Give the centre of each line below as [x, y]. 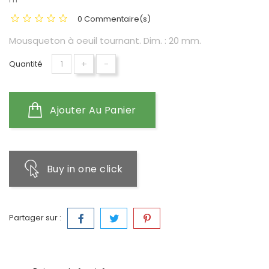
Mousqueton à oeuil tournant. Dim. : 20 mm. [105, 41]
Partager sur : [35, 218]
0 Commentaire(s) [114, 19]
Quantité [26, 64]
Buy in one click [85, 169]
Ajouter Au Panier [93, 110]
